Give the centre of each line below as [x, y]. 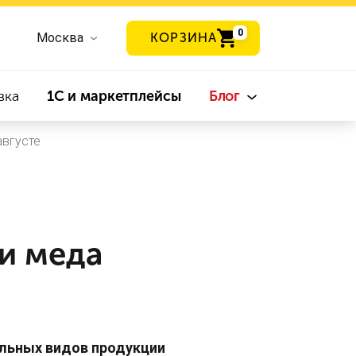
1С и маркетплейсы [114, 96]
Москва [60, 38]
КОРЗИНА [184, 38]
